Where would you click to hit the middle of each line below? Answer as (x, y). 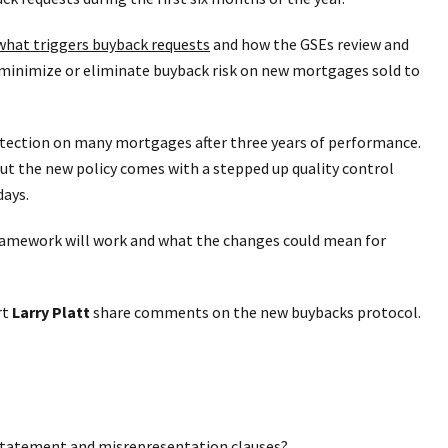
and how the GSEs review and (309, 44)
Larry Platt (51, 312)
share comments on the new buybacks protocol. (255, 312)
